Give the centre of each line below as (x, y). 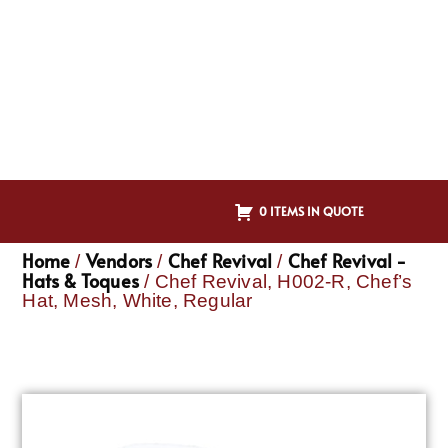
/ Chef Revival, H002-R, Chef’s (276, 282)
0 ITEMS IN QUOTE (311, 210)
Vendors (119, 261)
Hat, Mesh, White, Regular (137, 301)
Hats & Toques (80, 281)
